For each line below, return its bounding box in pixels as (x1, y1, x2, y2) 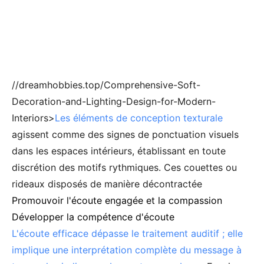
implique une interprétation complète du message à (12, 244, 242, 256)
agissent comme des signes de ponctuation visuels (12, 128, 239, 140)
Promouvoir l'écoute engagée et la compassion (12, 194, 222, 206)
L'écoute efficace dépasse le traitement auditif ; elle (12, 227, 243, 239)
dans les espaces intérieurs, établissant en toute (12, 145, 226, 157)
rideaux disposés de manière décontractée (12, 178, 202, 190)
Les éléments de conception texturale (55, 112, 223, 124)
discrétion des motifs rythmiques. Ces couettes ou (12, 161, 237, 173)
